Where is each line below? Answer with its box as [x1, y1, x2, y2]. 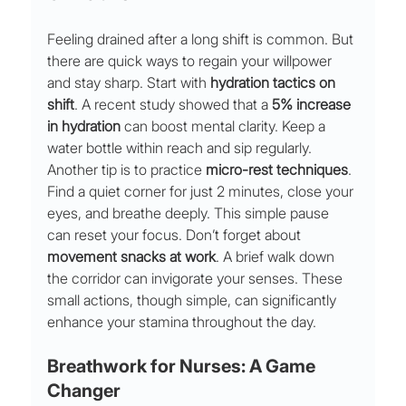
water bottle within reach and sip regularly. [47, 139, 313, 158]
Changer [47, 380, 121, 402]
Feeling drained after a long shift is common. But [47, 30, 358, 49]
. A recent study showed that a [74, 95, 273, 114]
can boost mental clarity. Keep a [121, 117, 330, 136]
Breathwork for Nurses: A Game [47, 355, 320, 378]
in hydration [47, 117, 121, 136]
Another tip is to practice [47, 160, 207, 179]
